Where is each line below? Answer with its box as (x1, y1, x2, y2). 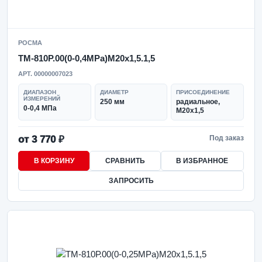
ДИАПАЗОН (23, 89, 56, 95)
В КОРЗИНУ (33, 157, 74, 165)
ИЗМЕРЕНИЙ (23, 95, 60, 102)
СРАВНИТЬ (105, 157, 145, 165)
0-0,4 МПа (23, 104, 57, 112)
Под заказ (209, 134, 244, 142)
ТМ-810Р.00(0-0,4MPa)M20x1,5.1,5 (18, 53, 155, 63)
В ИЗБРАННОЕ (176, 157, 229, 165)
